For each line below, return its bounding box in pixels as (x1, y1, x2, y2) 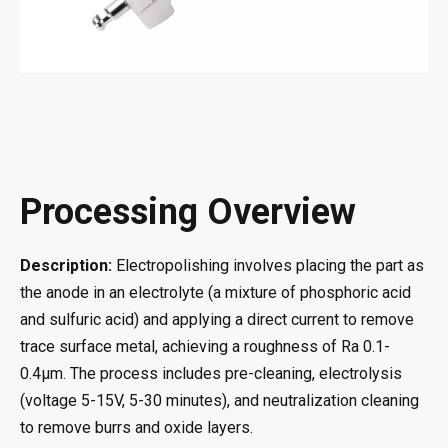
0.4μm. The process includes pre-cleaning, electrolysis (20, 364, 402, 383)
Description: (20, 256, 116, 275)
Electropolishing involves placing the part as (116, 256, 424, 275)
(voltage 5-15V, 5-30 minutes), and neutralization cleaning (20, 391, 419, 410)
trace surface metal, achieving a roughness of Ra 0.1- (20, 337, 390, 356)
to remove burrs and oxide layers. (20, 418, 253, 437)
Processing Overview (20, 191, 356, 233)
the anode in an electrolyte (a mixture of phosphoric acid (20, 283, 411, 302)
